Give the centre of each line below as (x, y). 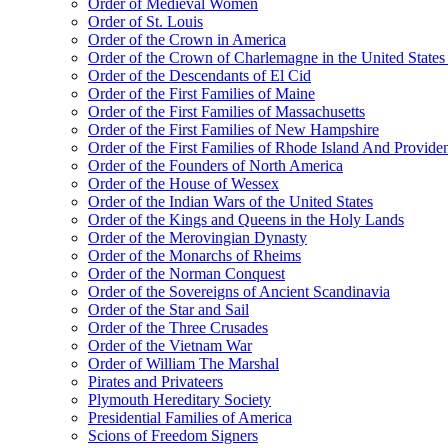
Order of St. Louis (145, 21)
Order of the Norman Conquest (186, 273)
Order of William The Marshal (183, 363)
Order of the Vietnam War (170, 345)
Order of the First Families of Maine (201, 93)
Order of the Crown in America (187, 39)
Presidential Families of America (190, 417)
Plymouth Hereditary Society (179, 399)
